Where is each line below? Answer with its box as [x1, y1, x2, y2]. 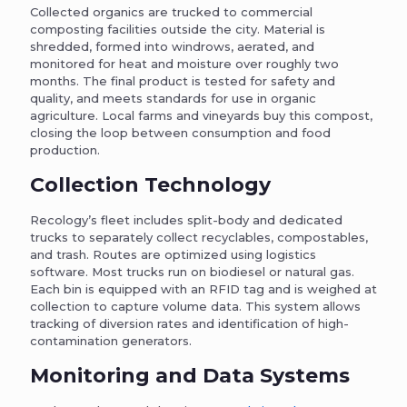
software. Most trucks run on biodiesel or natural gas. [30, 264, 354, 280]
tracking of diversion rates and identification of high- [30, 316, 349, 332]
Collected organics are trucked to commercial [30, 5, 313, 20]
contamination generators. [30, 333, 192, 349]
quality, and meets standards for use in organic [30, 91, 316, 106]
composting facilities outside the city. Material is [30, 22, 325, 37]
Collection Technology [30, 173, 271, 198]
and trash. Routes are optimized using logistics [30, 247, 316, 263]
